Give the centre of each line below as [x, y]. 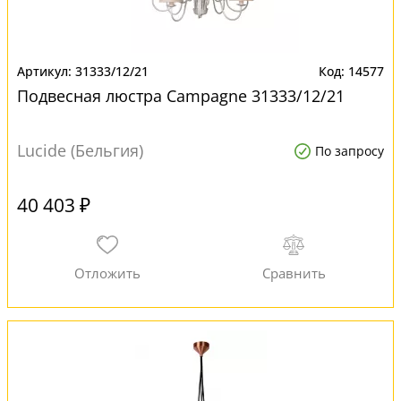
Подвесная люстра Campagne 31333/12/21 [181, 96]
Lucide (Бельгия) [80, 150]
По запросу [350, 151]
